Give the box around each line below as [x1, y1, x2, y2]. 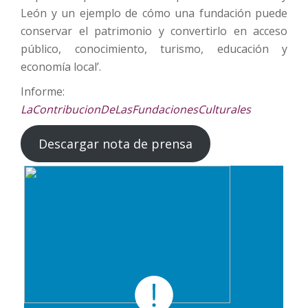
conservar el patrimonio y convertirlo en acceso [21, 23, 287, 38]
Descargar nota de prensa [38, 135, 192, 152]
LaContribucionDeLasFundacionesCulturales [21, 101, 251, 117]
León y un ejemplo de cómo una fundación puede [21, 5, 287, 21]
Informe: [21, 83, 65, 99]
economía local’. [21, 58, 101, 74]
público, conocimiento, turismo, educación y [21, 41, 287, 56]
